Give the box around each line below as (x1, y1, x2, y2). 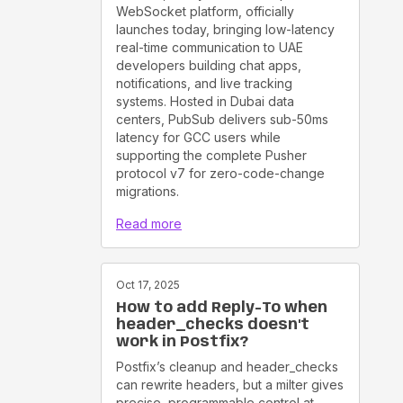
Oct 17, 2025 (116, 277, 180, 291)
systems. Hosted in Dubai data (116, 93, 294, 109)
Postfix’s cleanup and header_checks (116, 358, 338, 374)
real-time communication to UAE (116, 39, 303, 55)
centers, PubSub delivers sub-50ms (116, 111, 328, 127)
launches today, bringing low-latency (116, 21, 335, 37)
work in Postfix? (116, 334, 248, 350)
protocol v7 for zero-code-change (116, 165, 325, 181)
